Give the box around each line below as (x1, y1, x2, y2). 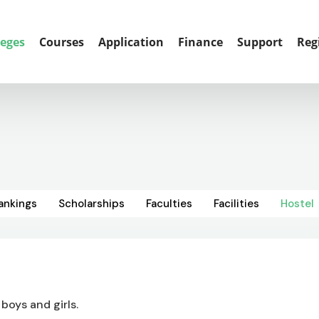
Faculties (146, 197, 192, 211)
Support (237, 33, 283, 50)
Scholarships (58, 197, 125, 211)
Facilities (214, 197, 259, 211)
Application (98, 33, 164, 50)
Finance (178, 33, 223, 50)
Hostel (281, 197, 314, 211)
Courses (39, 33, 84, 50)
